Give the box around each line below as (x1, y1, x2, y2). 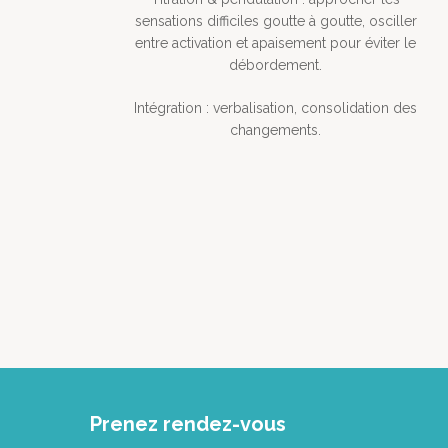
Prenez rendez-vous (90, 411, 286, 436)
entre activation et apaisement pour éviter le (135, 35, 417, 52)
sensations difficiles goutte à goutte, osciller (134, 13, 417, 30)
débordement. (229, 57, 323, 74)
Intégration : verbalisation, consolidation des (134, 100, 418, 117)
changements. (230, 122, 322, 139)
